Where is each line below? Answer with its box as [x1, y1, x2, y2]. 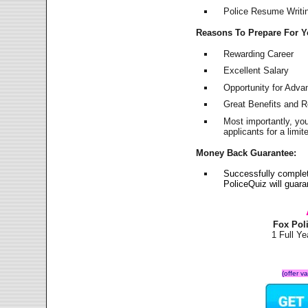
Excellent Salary [223, 65, 289, 76]
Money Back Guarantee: [196, 147, 297, 158]
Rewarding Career [223, 48, 294, 59]
